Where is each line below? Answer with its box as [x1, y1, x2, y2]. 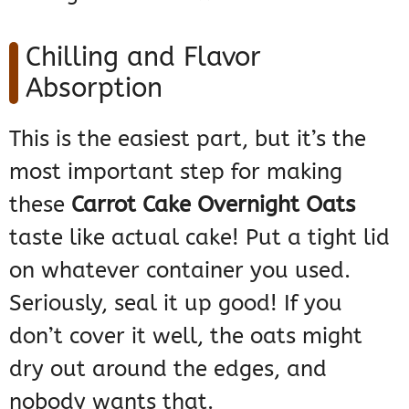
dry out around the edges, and [9, 356, 327, 383]
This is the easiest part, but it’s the [9, 126, 366, 152]
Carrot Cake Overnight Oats [71, 192, 355, 218]
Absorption [26, 72, 163, 105]
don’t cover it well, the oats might [9, 323, 362, 350]
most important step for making [9, 159, 342, 185]
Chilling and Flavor [26, 41, 261, 74]
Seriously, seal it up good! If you [9, 290, 342, 317]
